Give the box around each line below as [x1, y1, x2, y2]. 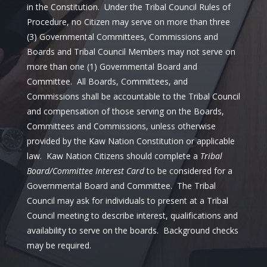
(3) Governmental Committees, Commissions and [26, 31, 218, 42]
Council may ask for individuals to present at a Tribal [26, 195, 228, 206]
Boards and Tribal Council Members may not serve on [26, 46, 235, 57]
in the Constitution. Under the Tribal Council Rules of [26, 1, 231, 13]
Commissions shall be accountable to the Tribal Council [26, 91, 240, 102]
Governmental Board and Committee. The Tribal [26, 180, 216, 191]
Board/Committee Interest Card [26, 165, 144, 176]
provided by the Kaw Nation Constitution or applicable [26, 135, 235, 147]
